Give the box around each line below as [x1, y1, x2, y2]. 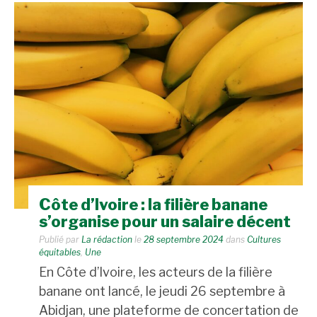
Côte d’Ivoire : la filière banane [39, 195, 267, 214]
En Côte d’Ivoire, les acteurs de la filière [39, 264, 272, 279]
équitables [39, 246, 81, 258]
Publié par [39, 234, 81, 245]
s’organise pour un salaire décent [39, 212, 291, 231]
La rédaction [81, 234, 132, 245]
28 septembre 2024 [144, 234, 224, 245]
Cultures [247, 234, 281, 245]
